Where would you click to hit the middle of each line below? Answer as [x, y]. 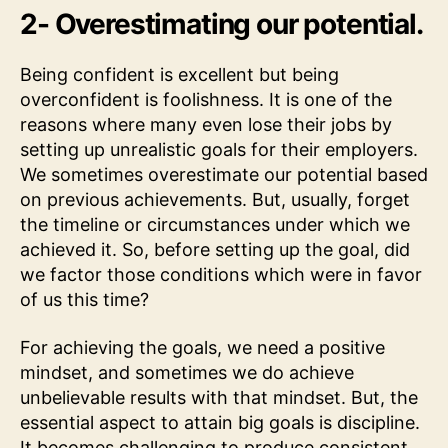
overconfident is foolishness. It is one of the [206, 100]
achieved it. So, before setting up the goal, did [215, 250]
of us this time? [84, 300]
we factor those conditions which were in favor [221, 275]
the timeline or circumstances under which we [215, 225]
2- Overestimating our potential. [221, 24]
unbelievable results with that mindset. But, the [219, 397]
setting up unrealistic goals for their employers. [219, 150]
